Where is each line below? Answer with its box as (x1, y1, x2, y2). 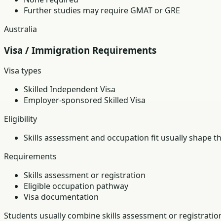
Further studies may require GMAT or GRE (24, 4, 180, 16)
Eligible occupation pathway (24, 181, 128, 192)
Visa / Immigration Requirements (4, 43, 156, 56)
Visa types (4, 65, 41, 76)
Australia (4, 23, 37, 35)
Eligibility (4, 113, 37, 125)
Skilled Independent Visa (24, 84, 115, 95)
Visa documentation (24, 191, 99, 203)
